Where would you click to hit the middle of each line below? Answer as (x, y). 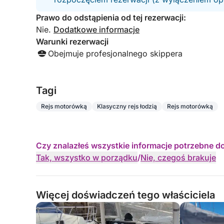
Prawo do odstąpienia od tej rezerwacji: (111, 17)
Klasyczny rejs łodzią (127, 106)
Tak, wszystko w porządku (87, 157)
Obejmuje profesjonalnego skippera (115, 53)
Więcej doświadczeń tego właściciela (125, 195)
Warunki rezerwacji (72, 41)
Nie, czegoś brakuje (178, 157)
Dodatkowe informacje (96, 29)
